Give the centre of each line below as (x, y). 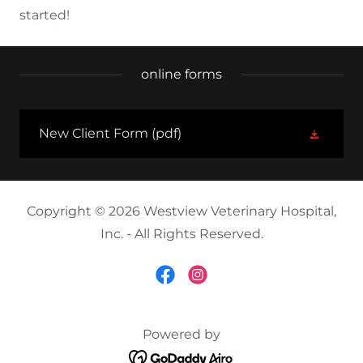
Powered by (181, 334)
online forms (181, 74)
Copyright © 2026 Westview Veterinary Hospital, (181, 211)
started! (48, 15)
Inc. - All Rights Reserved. (181, 234)
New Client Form (94, 133)
